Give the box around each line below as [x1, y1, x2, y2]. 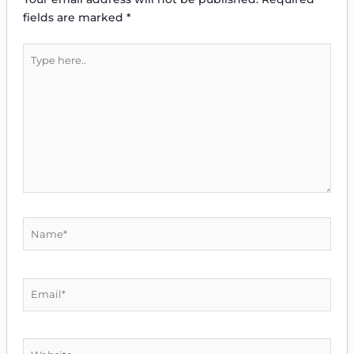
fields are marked [22, 9, 126, 24]
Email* [21, 278, 58, 293]
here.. [21, 62, 54, 77]
